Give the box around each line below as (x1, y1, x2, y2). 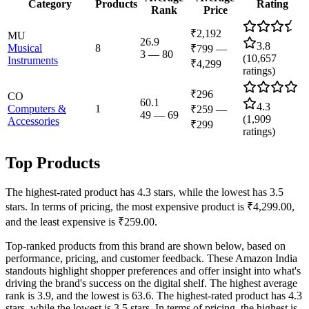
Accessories (8, 115, 59, 127)
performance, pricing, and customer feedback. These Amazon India (6, 252, 297, 264)
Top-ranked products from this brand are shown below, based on (6, 239, 286, 252)
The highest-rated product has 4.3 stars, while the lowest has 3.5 (6, 186, 283, 198)
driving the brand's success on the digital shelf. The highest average (6, 277, 297, 289)
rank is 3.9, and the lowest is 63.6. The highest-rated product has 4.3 (6, 289, 302, 301)
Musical (8, 42, 42, 54)
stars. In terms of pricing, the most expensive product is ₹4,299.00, (6, 200, 295, 212)
